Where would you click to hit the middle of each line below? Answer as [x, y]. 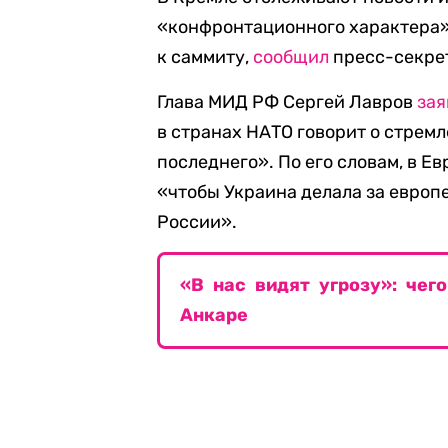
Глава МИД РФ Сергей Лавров [287, 102]
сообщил [291, 57]
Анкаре [214, 315]
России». [197, 222]
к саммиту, [205, 57]
